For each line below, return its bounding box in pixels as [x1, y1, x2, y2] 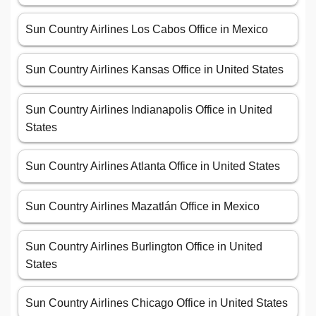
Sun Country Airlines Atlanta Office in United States [25, 160, 280, 173]
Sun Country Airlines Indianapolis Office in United [25, 104, 272, 116]
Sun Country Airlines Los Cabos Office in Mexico [25, 23, 268, 36]
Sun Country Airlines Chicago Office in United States [25, 297, 288, 310]
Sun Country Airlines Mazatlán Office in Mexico [25, 200, 260, 213]
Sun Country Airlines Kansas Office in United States [25, 63, 284, 76]
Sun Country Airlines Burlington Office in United [25, 241, 262, 253]
